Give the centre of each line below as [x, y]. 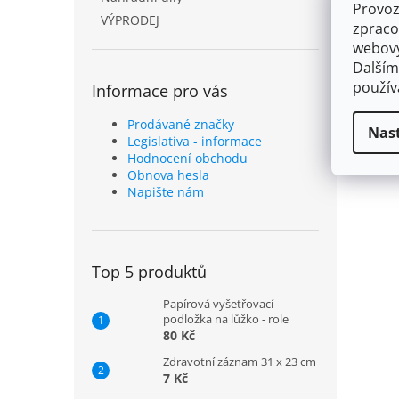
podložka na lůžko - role [226, 319]
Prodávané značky [181, 124]
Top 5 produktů [149, 272]
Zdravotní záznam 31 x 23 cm [240, 362]
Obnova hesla [168, 175]
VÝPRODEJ [130, 20]
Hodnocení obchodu [187, 158]
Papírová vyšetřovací [218, 304]
